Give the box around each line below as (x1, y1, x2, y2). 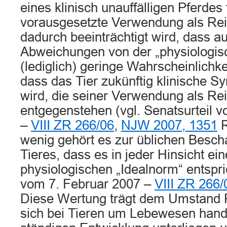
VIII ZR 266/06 (31, 118, 114, 132)
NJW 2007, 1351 (121, 118, 217, 132)
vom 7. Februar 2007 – (20, 177, 155, 191)
